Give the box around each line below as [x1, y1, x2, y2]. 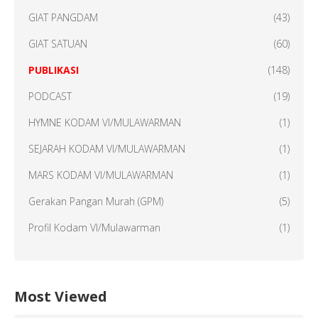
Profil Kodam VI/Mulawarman [28, 221, 160, 235]
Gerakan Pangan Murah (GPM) [28, 194, 163, 209]
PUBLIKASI [28, 63, 79, 77]
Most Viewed [14, 287, 107, 307]
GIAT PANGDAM [28, 11, 98, 25]
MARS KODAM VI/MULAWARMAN [28, 168, 173, 182]
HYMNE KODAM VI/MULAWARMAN [28, 116, 181, 130]
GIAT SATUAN [28, 37, 87, 51]
